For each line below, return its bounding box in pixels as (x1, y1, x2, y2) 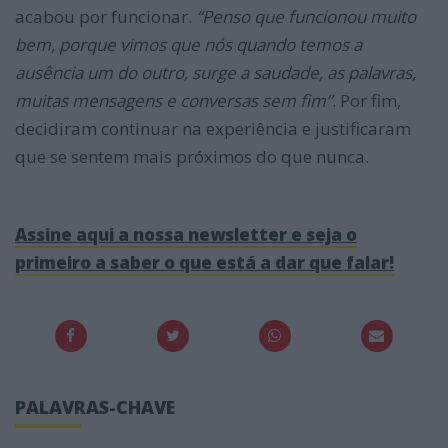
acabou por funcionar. (15, 5, 196, 29)
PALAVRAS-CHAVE (15, 394, 175, 419)
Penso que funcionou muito (202, 5, 416, 29)
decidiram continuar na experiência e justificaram (15, 117, 411, 141)
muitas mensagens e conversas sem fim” (15, 89, 332, 113)
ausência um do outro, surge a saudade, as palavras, (15, 61, 416, 85)
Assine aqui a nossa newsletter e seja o (15, 223, 357, 247)
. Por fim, (332, 89, 401, 113)
